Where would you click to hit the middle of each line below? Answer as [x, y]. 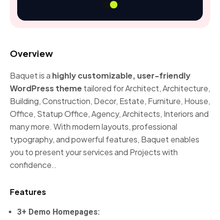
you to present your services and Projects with [94, 152]
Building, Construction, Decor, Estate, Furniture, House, [110, 101]
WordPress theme [46, 88]
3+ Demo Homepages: [58, 212]
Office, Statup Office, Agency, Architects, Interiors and [109, 114]
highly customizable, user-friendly [121, 75]
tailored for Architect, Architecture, [146, 88]
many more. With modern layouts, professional [94, 126]
